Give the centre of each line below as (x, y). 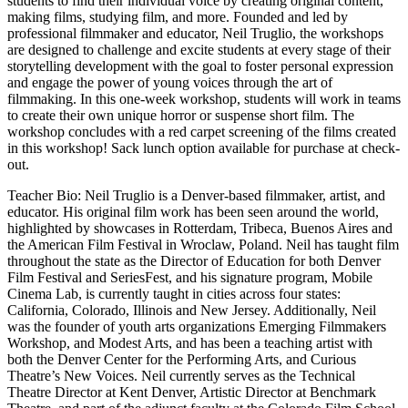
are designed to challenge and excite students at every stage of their (199, 49)
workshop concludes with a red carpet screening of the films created (202, 131)
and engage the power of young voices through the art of (170, 82)
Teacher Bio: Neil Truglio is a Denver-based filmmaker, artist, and (196, 195)
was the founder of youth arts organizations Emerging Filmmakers (197, 326)
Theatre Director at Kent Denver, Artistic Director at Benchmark (192, 392)
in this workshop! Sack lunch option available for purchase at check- (204, 148)
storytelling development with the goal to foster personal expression (200, 66)
